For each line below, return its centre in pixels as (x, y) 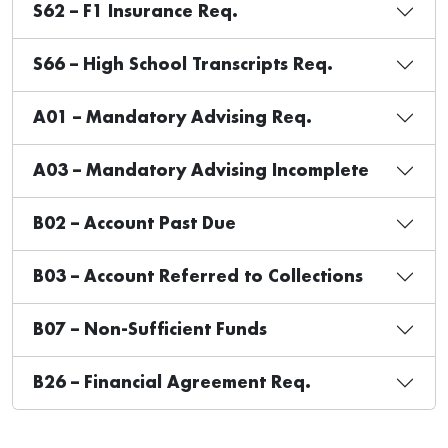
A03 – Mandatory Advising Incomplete (201, 170)
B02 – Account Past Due (134, 223)
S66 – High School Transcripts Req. (183, 64)
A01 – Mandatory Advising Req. (172, 117)
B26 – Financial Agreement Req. (172, 382)
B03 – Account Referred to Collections (198, 276)
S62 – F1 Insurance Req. (135, 11)
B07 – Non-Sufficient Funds (150, 329)
